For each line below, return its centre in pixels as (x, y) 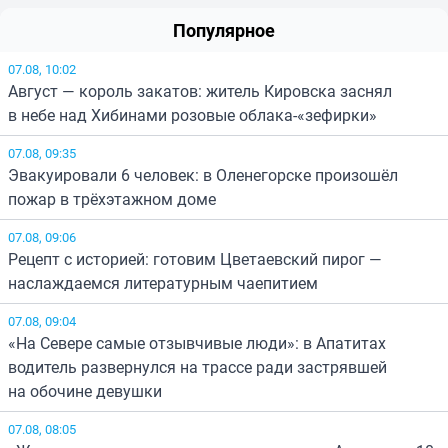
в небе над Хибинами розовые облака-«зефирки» (192, 114)
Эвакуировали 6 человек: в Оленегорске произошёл (203, 174)
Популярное (224, 29)
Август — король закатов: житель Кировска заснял (200, 90)
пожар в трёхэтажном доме (112, 198)
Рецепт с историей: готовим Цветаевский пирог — (195, 258)
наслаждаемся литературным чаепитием (163, 282)
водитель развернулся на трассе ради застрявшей (197, 366)
